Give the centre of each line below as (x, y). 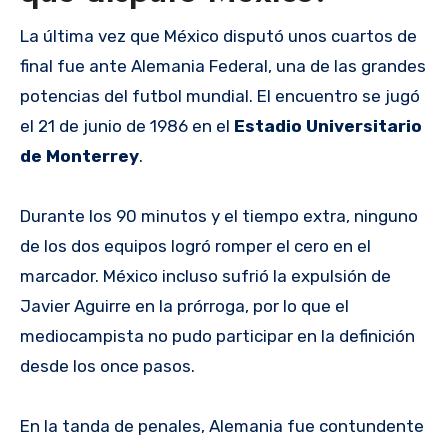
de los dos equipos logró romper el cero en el (195, 245)
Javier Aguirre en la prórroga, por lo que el (184, 305)
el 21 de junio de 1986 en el (127, 125)
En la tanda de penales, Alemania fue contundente (222, 425)
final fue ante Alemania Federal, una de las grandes (223, 65)
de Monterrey (79, 155)
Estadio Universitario (328, 125)
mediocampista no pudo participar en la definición (217, 335)
